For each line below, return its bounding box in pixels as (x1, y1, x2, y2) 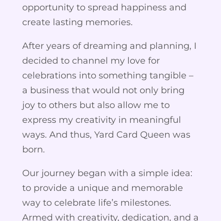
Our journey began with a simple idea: (22, 167, 192, 179)
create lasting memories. (22, 16, 133, 28)
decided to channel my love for (22, 55, 160, 66)
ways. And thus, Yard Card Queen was (22, 129, 190, 140)
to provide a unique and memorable (22, 182, 183, 193)
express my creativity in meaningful (22, 114, 181, 125)
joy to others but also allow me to (22, 99, 170, 110)
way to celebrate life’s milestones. (22, 197, 171, 208)
